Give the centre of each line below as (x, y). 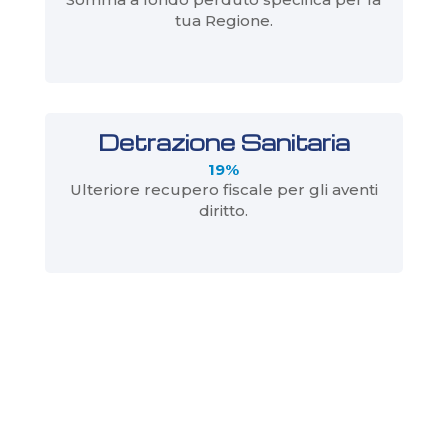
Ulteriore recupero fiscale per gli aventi (223, 190)
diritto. (224, 211)
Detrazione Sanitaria (223, 142)
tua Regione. (223, 21)
